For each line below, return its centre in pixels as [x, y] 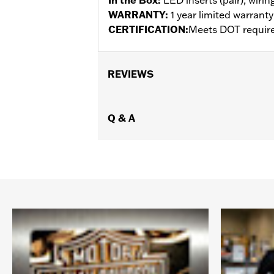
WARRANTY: [139, 14]
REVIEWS [131, 74]
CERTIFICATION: [148, 29]
